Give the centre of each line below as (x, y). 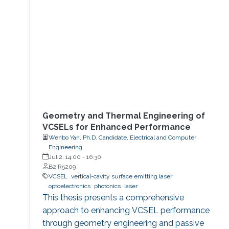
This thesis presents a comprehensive (113, 197)
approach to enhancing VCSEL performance (126, 210)
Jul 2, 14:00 (64, 157)
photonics (107, 186)
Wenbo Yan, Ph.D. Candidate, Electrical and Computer (122, 137)
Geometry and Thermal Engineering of (123, 116)
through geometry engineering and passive (123, 223)
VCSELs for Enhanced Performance (116, 127)
